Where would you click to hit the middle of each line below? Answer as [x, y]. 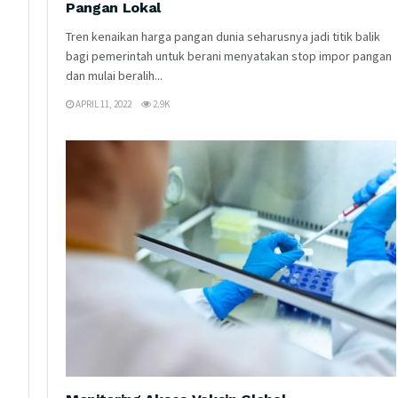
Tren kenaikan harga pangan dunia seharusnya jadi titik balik [223, 36]
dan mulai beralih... [114, 75]
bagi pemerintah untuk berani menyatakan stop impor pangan [229, 56]
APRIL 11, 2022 [103, 103]
